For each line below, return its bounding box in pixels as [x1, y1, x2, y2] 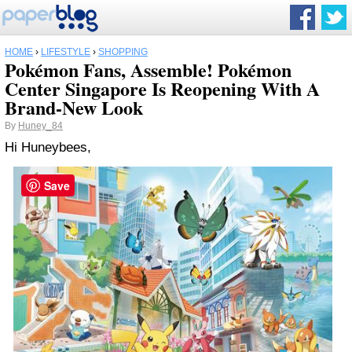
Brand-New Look [5, 93, 143, 121]
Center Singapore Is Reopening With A [5, 75, 320, 102]
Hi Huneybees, [5, 140, 91, 155]
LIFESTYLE [41, 46, 90, 57]
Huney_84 [18, 120, 63, 131]
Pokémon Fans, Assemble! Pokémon [5, 56, 291, 83]
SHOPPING [98, 46, 148, 57]
